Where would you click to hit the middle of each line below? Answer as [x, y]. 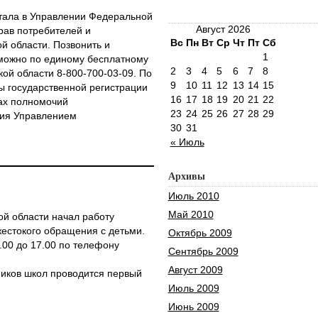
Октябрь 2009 [200, 233]
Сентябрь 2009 [203, 251]
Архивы [186, 176]
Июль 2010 [193, 196]
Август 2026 [223, 29]
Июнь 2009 [193, 307]
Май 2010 [191, 214]
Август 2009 [195, 270]
